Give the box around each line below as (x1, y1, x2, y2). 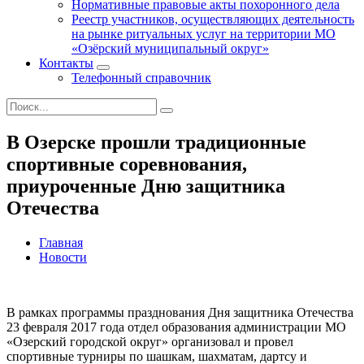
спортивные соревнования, (6, 153, 247, 175)
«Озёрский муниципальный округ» (71, 41, 269, 55)
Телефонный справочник (71, 71, 211, 84)
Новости (39, 249, 87, 264)
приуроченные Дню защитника (6, 175, 285, 197)
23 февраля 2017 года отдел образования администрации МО (6, 319, 346, 334)
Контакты (39, 56, 93, 70)
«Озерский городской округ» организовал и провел (6, 334, 293, 349)
